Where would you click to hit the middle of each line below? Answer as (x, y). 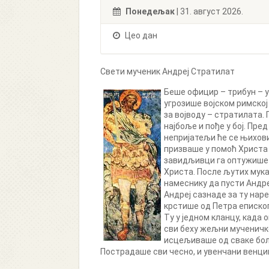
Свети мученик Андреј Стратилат (168, 71)
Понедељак (150, 11)
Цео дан (140, 35)
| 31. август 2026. (209, 11)
